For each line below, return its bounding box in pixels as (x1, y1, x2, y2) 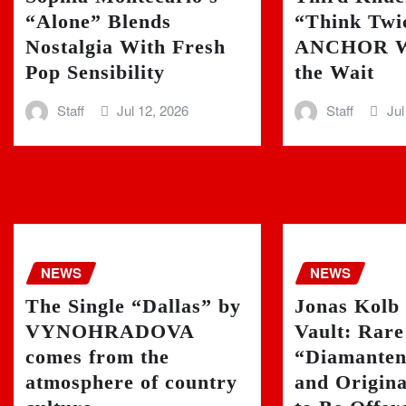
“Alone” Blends (25, 9, 171, 33)
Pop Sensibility (25, 60, 165, 83)
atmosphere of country (25, 370, 237, 393)
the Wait (295, 60, 375, 83)
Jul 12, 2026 (117, 100, 189, 120)
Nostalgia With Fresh (25, 34, 226, 58)
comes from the (25, 344, 169, 368)
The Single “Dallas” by (25, 294, 241, 317)
